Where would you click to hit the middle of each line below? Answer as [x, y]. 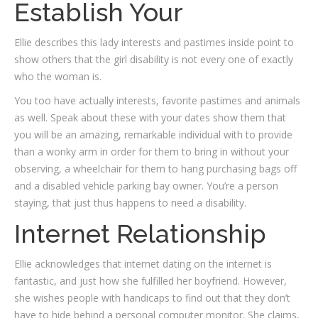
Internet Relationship [140, 234]
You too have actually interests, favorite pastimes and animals [157, 101]
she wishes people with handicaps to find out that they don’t [152, 298]
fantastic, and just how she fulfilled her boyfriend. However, [150, 281]
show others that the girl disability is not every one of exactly [154, 60]
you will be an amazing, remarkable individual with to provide [153, 135]
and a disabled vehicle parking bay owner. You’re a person [146, 186]
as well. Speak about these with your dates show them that [150, 118]
